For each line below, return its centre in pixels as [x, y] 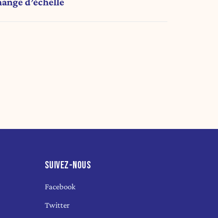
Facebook [60, 187]
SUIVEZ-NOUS [68, 165]
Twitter [57, 205]
